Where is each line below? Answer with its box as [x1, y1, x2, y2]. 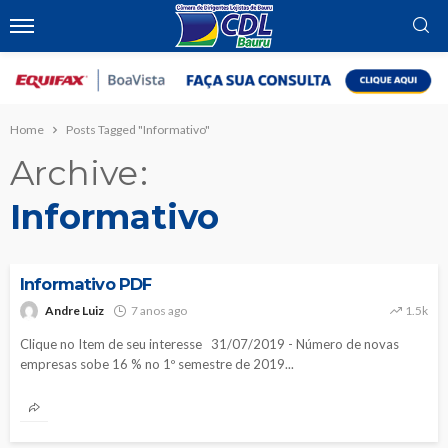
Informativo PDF [20, 274, 152, 295]
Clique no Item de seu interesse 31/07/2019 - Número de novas [20, 336, 399, 353]
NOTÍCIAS [30, 236, 84, 250]
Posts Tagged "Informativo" [66, 122, 210, 138]
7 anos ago [131, 303, 187, 319]
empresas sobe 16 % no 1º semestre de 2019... [20, 356, 294, 373]
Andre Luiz [45, 303, 104, 319]
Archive [10, 152, 138, 195]
